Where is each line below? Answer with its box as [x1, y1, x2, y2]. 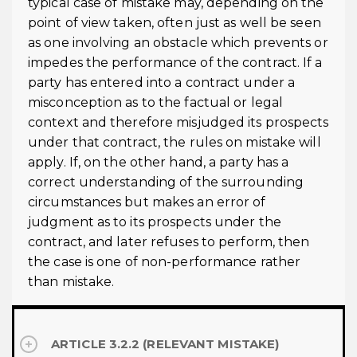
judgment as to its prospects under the [28, 214, 281, 229]
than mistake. [28, 274, 115, 289]
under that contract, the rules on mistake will [28, 135, 321, 150]
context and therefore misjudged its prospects [28, 115, 329, 130]
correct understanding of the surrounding [28, 175, 304, 190]
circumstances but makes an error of [28, 194, 266, 210]
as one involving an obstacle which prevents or [28, 35, 328, 50]
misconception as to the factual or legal [28, 95, 284, 110]
